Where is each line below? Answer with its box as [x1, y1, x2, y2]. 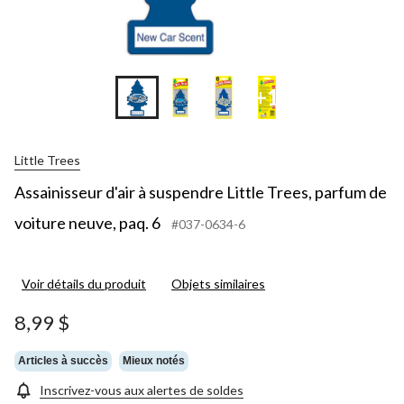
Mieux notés [123, 354, 185, 368]
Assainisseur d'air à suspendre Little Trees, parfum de [14, 181, 387, 202]
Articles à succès [18, 354, 108, 368]
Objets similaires [171, 275, 265, 291]
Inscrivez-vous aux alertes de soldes [40, 381, 243, 398]
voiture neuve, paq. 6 [14, 212, 161, 233]
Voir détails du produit [22, 275, 146, 291]
